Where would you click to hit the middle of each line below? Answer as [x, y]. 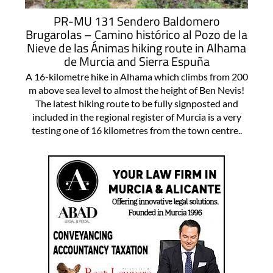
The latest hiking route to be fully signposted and [136, 103]
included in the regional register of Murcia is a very [136, 116]
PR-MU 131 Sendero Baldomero [136, 21]
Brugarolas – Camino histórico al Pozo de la [136, 34]
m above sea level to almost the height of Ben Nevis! [136, 90]
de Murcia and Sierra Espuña [136, 61]
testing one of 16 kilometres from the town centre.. [136, 130]
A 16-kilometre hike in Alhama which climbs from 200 [136, 76]
